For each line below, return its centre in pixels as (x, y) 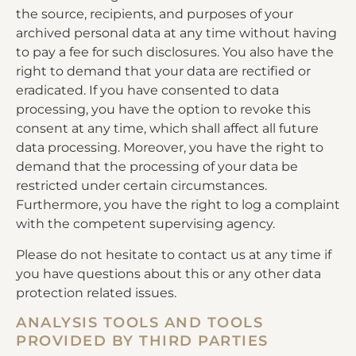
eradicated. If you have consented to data (147, 91)
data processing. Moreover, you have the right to (170, 148)
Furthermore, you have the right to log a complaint (178, 205)
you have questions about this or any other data (168, 273)
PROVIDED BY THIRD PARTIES (142, 341)
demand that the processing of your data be (157, 167)
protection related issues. (96, 292)
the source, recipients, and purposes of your (155, 14)
